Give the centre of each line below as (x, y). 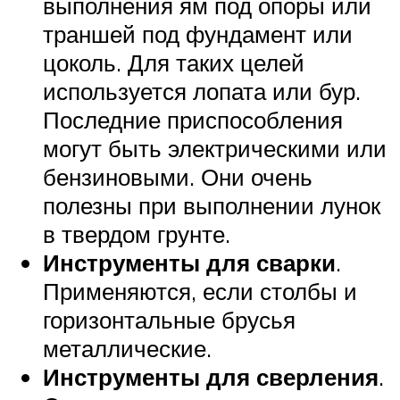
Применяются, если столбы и (200, 291)
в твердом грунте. (137, 233)
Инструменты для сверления (211, 376)
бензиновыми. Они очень (178, 176)
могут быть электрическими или (215, 148)
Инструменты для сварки (189, 262)
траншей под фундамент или (198, 33)
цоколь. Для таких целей (174, 62)
